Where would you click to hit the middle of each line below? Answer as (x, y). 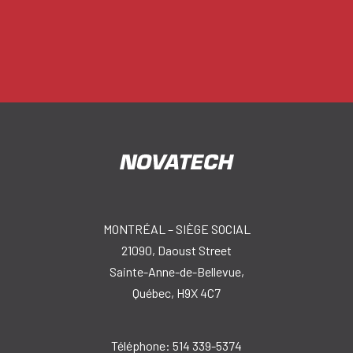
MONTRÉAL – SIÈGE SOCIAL (176, 229)
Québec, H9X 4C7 (176, 293)
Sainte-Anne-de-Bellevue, (176, 271)
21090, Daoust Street (176, 250)
